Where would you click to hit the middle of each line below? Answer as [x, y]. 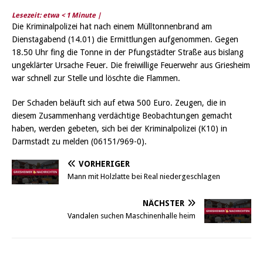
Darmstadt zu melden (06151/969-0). [79, 142]
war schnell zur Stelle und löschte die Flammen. [96, 78]
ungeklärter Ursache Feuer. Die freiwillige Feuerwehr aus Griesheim [131, 65]
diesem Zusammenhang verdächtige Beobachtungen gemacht [122, 116]
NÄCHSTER [163, 203]
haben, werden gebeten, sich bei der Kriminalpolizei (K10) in [119, 129]
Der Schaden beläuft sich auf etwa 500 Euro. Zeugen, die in [119, 103]
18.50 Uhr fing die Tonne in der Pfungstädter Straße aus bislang [128, 53]
